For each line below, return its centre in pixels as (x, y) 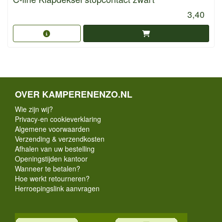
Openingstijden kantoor (51, 159)
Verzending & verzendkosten (60, 139)
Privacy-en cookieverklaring (58, 119)
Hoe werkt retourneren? (52, 179)
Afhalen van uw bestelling (55, 149)
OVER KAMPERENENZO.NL (74, 94)
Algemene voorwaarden (52, 129)
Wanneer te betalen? (48, 169)
